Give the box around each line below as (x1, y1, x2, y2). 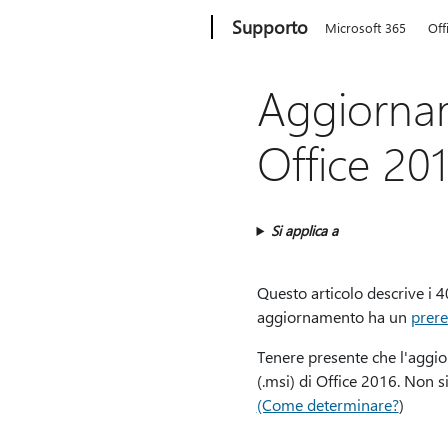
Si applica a (271, 221, 339, 240)
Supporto (232, 15, 309, 39)
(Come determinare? (256, 394, 399, 415)
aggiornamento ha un (256, 306, 411, 327)
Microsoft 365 (325, 19, 407, 36)
